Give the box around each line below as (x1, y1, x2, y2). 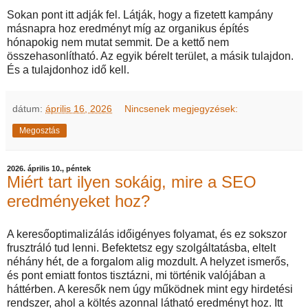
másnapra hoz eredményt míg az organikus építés (7, 23, 249, 35)
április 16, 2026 (45, 103, 112, 115)
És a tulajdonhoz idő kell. (7, 64, 132, 76)
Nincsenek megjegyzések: (124, 103, 239, 115)
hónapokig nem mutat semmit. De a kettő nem (7, 36, 229, 49)
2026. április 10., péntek (7, 164, 91, 173)
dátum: (12, 103, 45, 115)
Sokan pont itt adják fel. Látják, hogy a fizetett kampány (7, 9, 273, 21)
